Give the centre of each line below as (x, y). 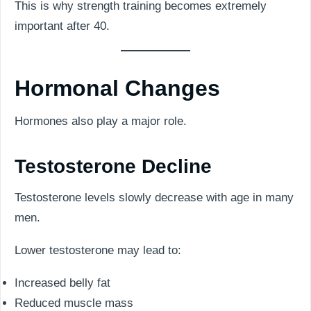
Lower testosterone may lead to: (98, 250)
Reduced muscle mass (74, 303)
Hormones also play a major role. (101, 121)
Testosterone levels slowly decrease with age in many (154, 197)
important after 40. (62, 26)
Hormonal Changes (117, 88)
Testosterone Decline (113, 166)
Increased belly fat (62, 283)
